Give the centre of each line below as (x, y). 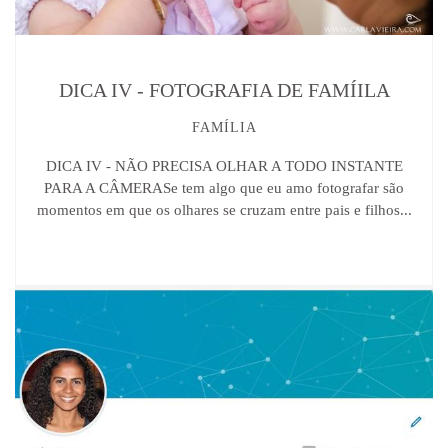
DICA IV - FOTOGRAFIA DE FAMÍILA (224, 89)
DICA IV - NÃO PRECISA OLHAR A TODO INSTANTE (224, 165)
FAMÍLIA (224, 127)
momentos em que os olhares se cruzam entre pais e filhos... (224, 209)
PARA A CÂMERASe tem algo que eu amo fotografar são (224, 187)
